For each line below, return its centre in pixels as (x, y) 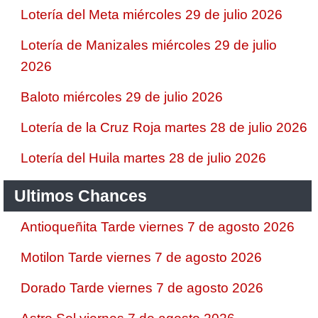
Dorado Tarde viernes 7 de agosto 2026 (142, 288)
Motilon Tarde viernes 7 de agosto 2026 (141, 257)
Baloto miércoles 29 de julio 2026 (122, 97)
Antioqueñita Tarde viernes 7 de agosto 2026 (158, 227)
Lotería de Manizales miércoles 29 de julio (149, 45)
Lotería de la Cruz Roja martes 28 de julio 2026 (164, 127)
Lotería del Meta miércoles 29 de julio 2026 (152, 15)
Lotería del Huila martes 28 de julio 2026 (143, 158)
